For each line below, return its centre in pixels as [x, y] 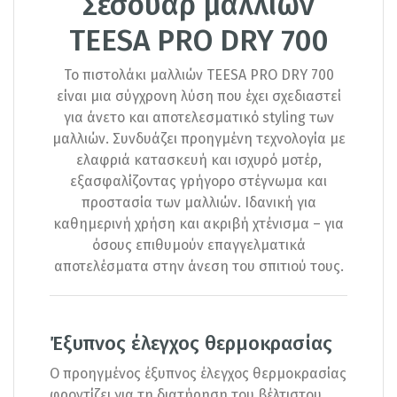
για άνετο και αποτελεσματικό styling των [198, 117]
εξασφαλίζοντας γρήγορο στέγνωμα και [198, 181]
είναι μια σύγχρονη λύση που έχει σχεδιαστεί [198, 96]
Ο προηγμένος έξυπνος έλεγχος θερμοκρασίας [198, 373]
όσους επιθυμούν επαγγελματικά [198, 245]
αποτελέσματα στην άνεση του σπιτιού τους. [198, 266]
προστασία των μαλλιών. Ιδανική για [198, 202]
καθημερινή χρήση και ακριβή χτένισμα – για [198, 223]
